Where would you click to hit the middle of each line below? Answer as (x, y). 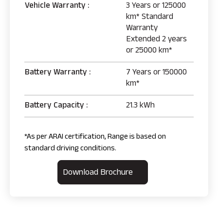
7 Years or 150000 (156, 73)
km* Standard (149, 18)
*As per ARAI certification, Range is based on (95, 138)
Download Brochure (98, 173)
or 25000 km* (149, 51)
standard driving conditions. (70, 149)
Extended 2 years (156, 40)
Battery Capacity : (56, 106)
